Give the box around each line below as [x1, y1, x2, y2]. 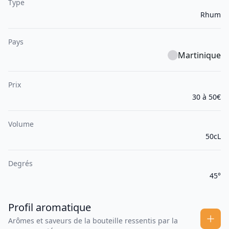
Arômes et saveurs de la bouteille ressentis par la [8, 216, 178, 226]
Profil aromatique [8, 200, 91, 215]
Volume [8, 119, 34, 129]
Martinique [178, 50, 221, 61]
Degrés [8, 158, 33, 169]
